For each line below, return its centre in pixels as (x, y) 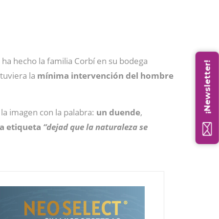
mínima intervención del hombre (105, 76)
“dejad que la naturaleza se (95, 127)
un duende (118, 112)
